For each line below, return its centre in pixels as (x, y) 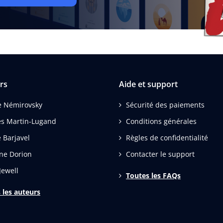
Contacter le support (160, 154)
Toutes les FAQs (153, 175)
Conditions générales (161, 121)
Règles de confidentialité (167, 137)
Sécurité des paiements (165, 105)
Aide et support (148, 84)
